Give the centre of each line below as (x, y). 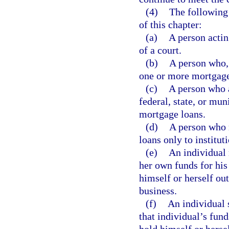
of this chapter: (170, 25)
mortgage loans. (172, 114)
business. (158, 191)
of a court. (160, 50)
